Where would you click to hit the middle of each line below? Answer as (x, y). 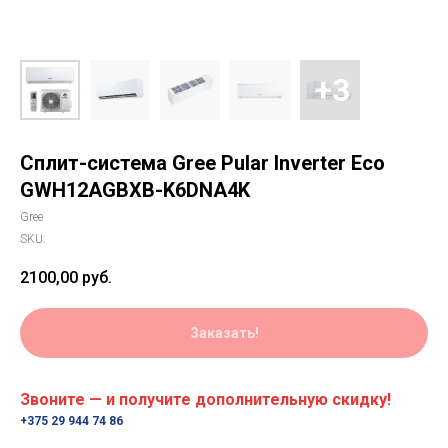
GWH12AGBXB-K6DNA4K (135, 190)
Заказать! (224, 333)
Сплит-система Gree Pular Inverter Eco (202, 163)
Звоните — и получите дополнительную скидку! (205, 400)
